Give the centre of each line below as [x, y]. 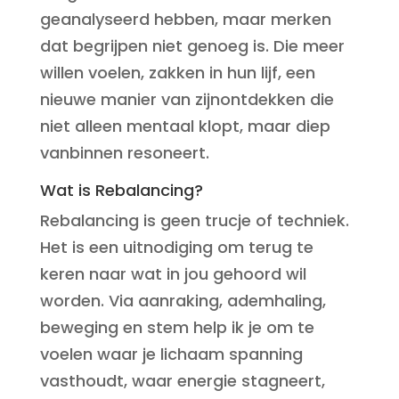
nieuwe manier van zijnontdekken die [187, 99]
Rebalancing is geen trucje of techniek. [194, 220]
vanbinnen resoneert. [124, 153]
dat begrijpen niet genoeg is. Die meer [192, 46]
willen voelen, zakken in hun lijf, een [177, 73]
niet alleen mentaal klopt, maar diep [185, 126]
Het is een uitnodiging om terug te [176, 247]
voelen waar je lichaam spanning [171, 354]
